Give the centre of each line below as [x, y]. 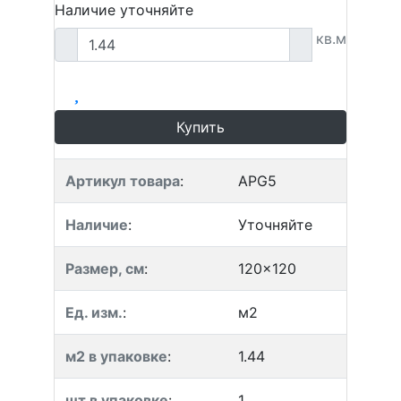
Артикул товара [123, 181]
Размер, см [105, 269]
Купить [200, 127]
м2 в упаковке [116, 356]
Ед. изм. [94, 312]
